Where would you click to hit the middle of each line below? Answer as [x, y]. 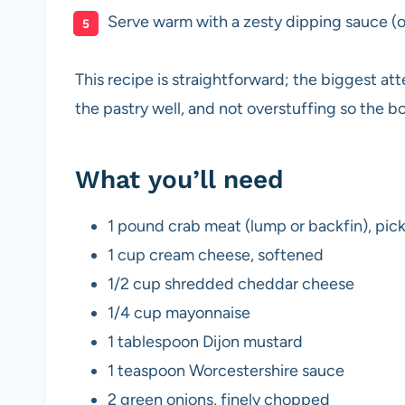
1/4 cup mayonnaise [179, 313]
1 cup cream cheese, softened [216, 255]
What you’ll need [179, 180]
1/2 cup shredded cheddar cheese [231, 284]
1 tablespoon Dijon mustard [205, 342]
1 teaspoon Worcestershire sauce [226, 371]
